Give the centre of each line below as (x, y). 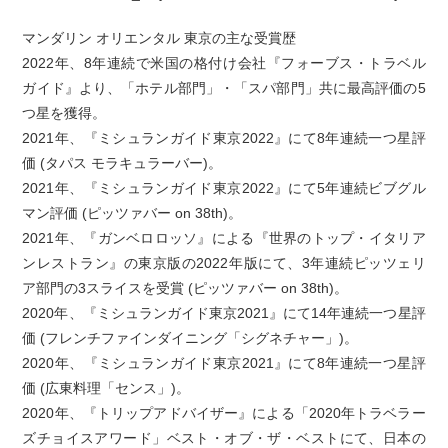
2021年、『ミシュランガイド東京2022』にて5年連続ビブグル (224, 188)
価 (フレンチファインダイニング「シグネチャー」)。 (190, 338)
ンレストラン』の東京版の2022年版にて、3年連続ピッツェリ (224, 263)
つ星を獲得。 (64, 113)
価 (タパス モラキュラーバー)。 (122, 163)
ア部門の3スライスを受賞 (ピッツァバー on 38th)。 (185, 288)
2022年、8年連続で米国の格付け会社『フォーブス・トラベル (224, 63)
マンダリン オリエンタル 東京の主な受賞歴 (159, 38)
